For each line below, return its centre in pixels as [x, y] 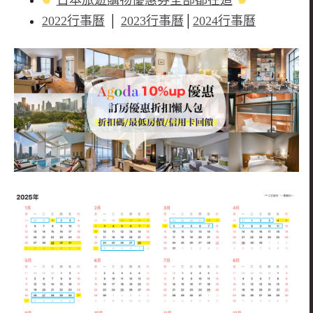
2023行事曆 [152, 21]
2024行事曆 [224, 21]
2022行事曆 [73, 21]
